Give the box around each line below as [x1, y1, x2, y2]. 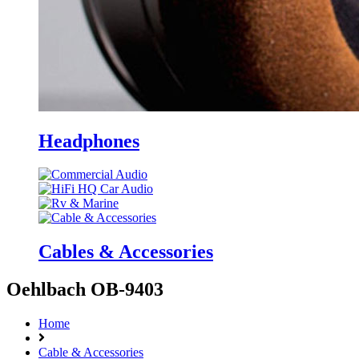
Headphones [38, 130, 139, 151]
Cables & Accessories [38, 241, 213, 263]
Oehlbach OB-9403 [6, 279, 163, 301]
